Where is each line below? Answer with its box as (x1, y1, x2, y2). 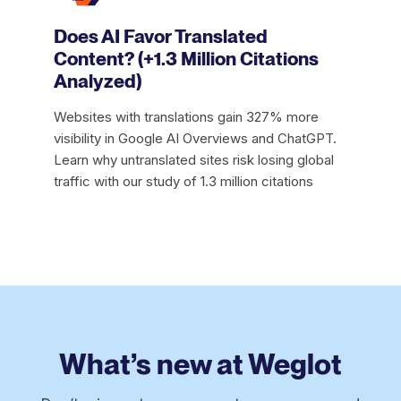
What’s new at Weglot (59, 346, 342, 382)
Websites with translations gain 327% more (54, 108, 319, 126)
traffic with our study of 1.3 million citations (54, 173, 313, 191)
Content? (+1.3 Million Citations (54, 47, 319, 71)
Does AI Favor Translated (54, 25, 268, 48)
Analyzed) (54, 70, 141, 93)
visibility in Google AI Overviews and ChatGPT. (54, 130, 337, 148)
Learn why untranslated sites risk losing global (54, 151, 334, 169)
